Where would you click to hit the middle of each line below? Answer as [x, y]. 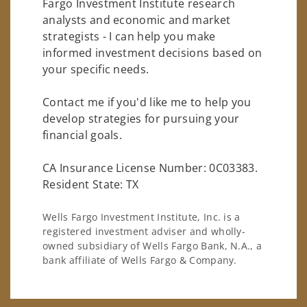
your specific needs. [96, 69]
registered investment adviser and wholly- [144, 232]
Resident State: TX [91, 184]
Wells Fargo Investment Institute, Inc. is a [142, 217]
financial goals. [83, 135]
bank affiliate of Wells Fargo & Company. [140, 260]
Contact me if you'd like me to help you [147, 102]
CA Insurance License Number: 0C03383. [150, 168]
